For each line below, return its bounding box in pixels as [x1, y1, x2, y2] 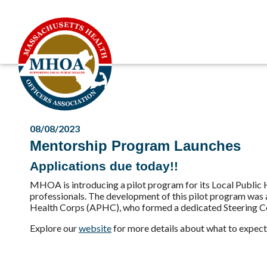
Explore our [30, 222, 79, 234]
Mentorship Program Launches [30, 138, 241, 154]
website [79, 222, 111, 234]
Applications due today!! [30, 159, 178, 173]
